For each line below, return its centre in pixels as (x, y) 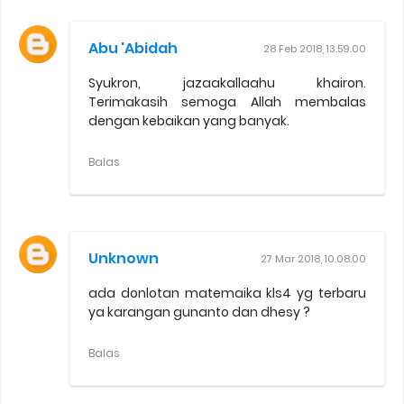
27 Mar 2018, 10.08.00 (313, 258)
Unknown (124, 258)
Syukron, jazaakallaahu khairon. (227, 83)
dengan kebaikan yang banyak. (189, 120)
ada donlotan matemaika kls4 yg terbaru (227, 293)
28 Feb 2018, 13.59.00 (315, 48)
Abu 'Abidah (133, 48)
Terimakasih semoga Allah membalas (227, 101)
